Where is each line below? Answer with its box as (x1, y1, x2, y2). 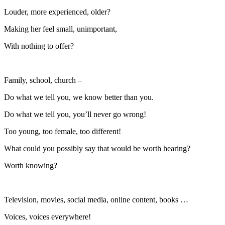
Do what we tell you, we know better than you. (4, 92, 154, 101)
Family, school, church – (4, 75, 82, 84)
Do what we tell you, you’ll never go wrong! (4, 109, 146, 119)
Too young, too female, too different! (4, 127, 121, 136)
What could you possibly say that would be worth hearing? (4, 144, 190, 153)
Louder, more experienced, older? (4, 7, 110, 16)
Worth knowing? (4, 161, 57, 170)
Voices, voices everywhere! (4, 212, 91, 221)
